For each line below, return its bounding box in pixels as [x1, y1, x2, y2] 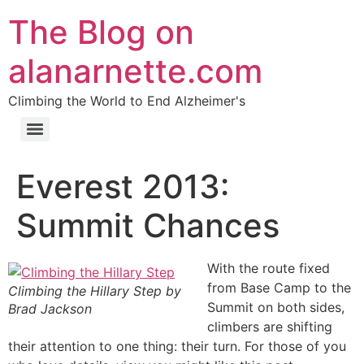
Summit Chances [16, 206, 279, 245]
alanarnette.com [8, 51, 262, 91]
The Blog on [8, 12, 194, 52]
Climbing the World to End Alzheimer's [8, 93, 245, 109]
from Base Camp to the [207, 279, 351, 296]
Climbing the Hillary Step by [8, 283, 181, 299]
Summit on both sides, [207, 299, 344, 315]
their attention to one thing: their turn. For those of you [8, 338, 346, 354]
